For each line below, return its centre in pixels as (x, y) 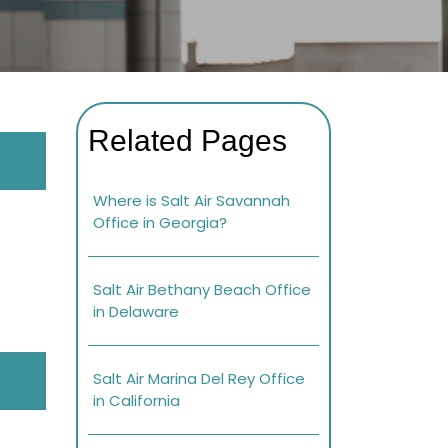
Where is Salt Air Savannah (191, 201)
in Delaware (136, 312)
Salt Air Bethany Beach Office (202, 290)
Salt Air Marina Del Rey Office (199, 379)
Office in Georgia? (160, 223)
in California (136, 401)
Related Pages (187, 141)
